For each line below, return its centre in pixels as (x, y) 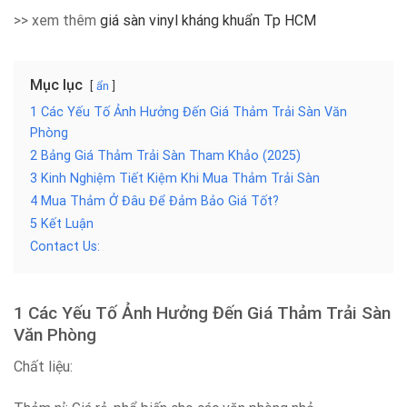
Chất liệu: (43, 366)
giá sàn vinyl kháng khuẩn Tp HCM (208, 21)
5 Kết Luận (62, 224)
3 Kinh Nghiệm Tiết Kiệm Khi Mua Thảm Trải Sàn (175, 179)
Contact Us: (65, 247)
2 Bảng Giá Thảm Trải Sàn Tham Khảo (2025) (165, 156)
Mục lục (56, 85)
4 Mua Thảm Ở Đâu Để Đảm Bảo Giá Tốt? (154, 202)
